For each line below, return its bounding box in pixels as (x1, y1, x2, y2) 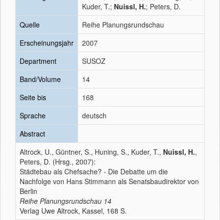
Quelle (20, 20, 40, 29)
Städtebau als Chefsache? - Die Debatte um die (20, 166, 168, 176)
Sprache (20, 110, 46, 120)
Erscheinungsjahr (20, 38, 74, 48)
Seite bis (20, 92, 46, 102)
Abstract (20, 129, 45, 138)
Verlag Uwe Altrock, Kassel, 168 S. (20, 206, 127, 216)
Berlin (20, 186, 37, 196)
